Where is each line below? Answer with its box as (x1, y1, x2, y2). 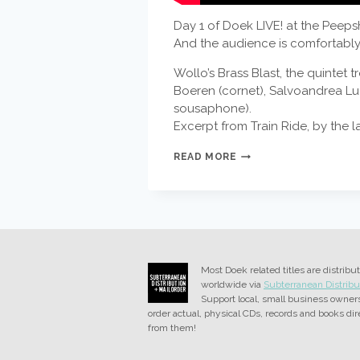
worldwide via (201, 279, 264, 290)
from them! (148, 322, 196, 333)
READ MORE (174, 151, 237, 162)
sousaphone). (174, 101, 252, 116)
